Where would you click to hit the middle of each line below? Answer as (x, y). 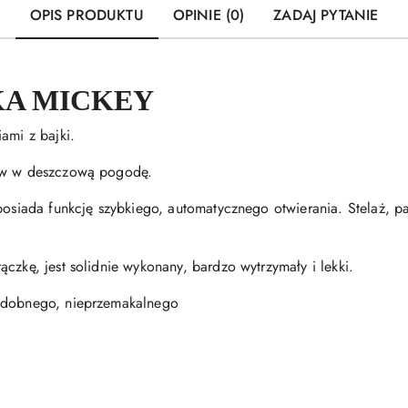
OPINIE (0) (209, 15)
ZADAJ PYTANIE (326, 15)
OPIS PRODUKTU (87, 15)
